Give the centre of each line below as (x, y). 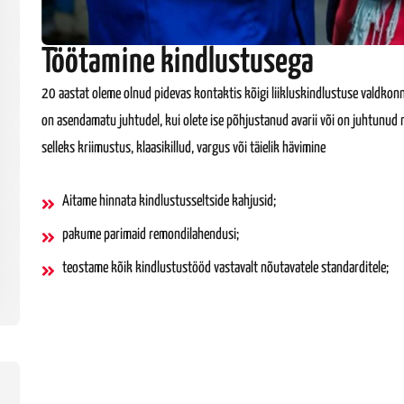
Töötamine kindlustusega (178, 62)
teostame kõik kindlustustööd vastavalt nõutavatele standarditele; (225, 268)
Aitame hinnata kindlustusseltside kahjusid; (169, 201)
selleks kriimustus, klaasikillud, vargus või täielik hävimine (184, 148)
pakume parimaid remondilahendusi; (150, 234)
